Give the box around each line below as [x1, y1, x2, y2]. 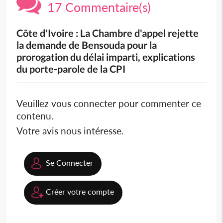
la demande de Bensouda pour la [16, 39, 157, 51]
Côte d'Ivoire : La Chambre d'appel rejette [16, 27, 199, 39]
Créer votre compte [46, 187, 114, 197]
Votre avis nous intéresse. [16, 125, 124, 137]
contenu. [16, 110, 54, 122]
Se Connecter [46, 158, 94, 168]
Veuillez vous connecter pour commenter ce [16, 98, 202, 110]
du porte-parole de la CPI [16, 63, 126, 75]
